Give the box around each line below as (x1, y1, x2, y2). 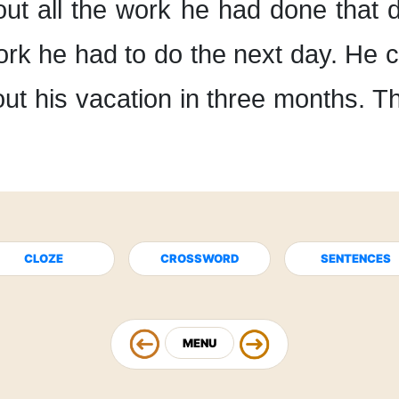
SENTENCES (320, 251, 391, 265)
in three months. (179, 85, 366, 113)
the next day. (190, 40, 338, 69)
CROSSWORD (159, 251, 240, 265)
